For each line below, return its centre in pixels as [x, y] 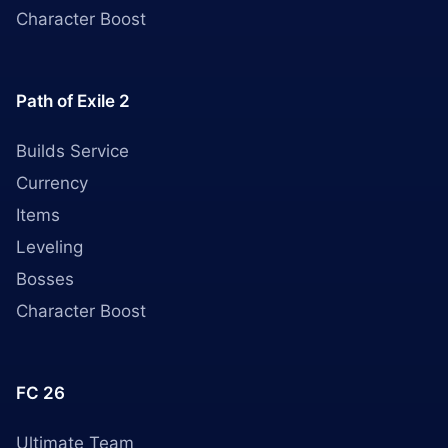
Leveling [49, 247]
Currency [52, 183]
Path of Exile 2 [73, 101]
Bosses [45, 279]
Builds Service [72, 151]
